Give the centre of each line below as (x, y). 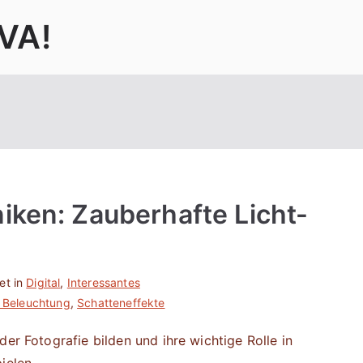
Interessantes (103, 282)
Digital (43, 282)
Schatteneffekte (121, 303)
